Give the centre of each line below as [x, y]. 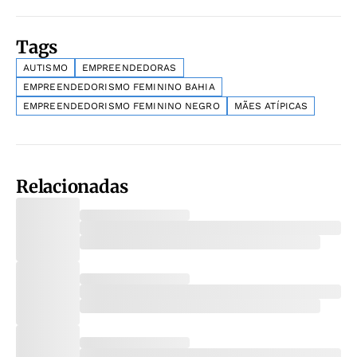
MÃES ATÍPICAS [271, 106]
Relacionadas [72, 187]
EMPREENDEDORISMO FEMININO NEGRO [122, 106]
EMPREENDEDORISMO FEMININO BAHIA [119, 87]
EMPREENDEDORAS [129, 68]
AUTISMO [45, 68]
